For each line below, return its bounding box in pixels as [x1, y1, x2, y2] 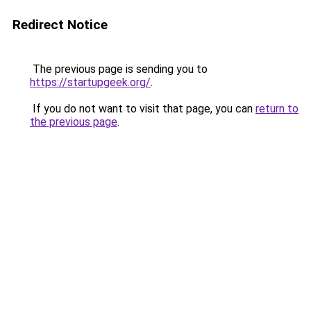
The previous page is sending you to [30, 62, 208, 76]
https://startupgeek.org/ [30, 76, 151, 89]
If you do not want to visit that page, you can [30, 102, 255, 115]
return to [255, 102, 299, 115]
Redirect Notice [12, 17, 108, 33]
